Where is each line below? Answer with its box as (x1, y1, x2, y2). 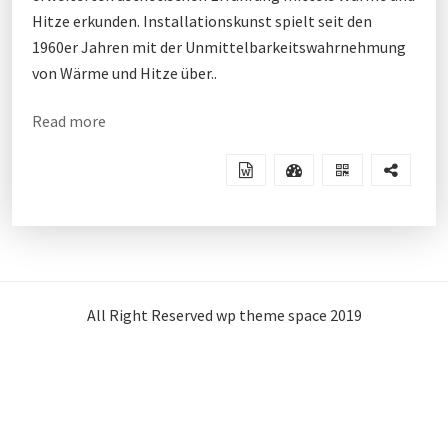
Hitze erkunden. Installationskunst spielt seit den (32, 11, 372, 31)
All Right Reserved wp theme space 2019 (86, 305, 362, 325)
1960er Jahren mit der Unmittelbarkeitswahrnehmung (32, 37, 406, 57)
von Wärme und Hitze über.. (32, 63, 217, 83)
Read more (32, 111, 106, 131)
